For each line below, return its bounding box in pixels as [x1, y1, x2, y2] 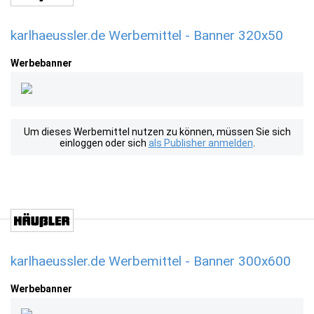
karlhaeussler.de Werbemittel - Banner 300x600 [11, 253, 291, 269]
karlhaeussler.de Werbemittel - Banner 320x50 [11, 27, 283, 43]
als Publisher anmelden [148, 137, 253, 149]
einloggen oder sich [59, 137, 149, 149]
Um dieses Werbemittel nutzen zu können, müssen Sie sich [23, 126, 291, 137]
